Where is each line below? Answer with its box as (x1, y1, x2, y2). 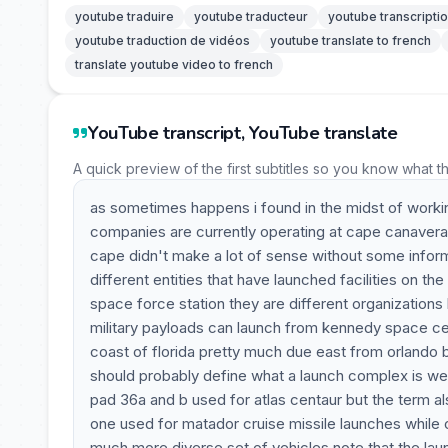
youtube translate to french (270, 33, 431, 48)
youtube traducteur (194, 9, 308, 24)
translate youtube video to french (75, 57, 273, 72)
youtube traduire (75, 9, 174, 24)
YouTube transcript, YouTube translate (88, 121, 398, 145)
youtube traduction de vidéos (75, 33, 250, 48)
